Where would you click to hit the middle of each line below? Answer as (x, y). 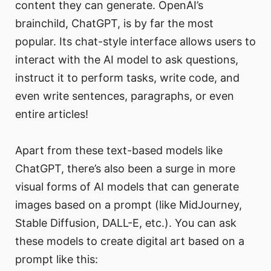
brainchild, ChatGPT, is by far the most (114, 24)
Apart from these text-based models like (119, 151)
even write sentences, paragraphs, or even (125, 96)
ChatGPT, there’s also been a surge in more (125, 169)
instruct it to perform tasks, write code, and (127, 78)
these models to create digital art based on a (130, 241)
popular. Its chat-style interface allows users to (135, 42)
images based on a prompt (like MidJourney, (129, 205)
